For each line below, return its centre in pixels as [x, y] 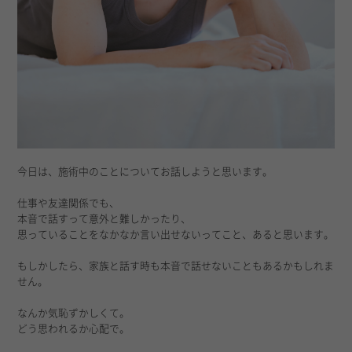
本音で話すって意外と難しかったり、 [104, 218]
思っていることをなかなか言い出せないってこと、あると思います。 [176, 234]
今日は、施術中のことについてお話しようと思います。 [145, 171]
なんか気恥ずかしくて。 [74, 313]
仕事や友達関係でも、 [69, 203]
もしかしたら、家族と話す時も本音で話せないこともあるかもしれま [176, 266]
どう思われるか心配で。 [74, 328]
